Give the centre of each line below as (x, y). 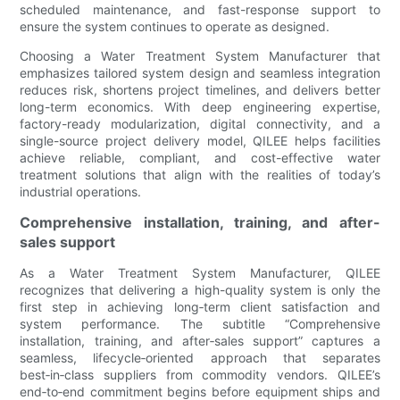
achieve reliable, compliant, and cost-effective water (200, 157)
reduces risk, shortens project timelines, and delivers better (200, 89)
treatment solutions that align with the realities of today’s (200, 174)
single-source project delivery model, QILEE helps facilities (200, 140)
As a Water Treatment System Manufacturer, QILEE (200, 272)
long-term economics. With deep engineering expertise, (200, 106)
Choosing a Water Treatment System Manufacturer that (200, 55)
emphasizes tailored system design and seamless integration (200, 72)
